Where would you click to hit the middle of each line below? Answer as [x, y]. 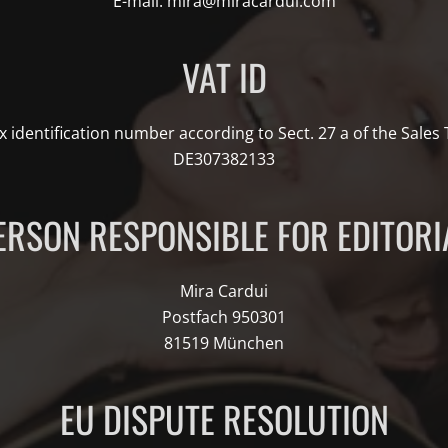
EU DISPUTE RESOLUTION [224, 418]
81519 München [224, 343]
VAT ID [224, 76]
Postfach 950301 [224, 317]
